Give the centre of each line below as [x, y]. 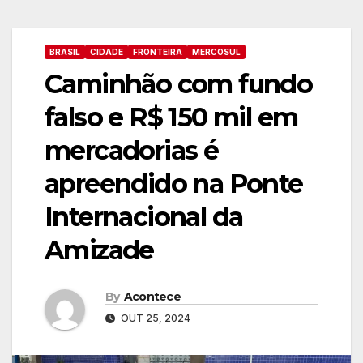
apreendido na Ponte [174, 184]
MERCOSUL [216, 52]
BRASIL [65, 52]
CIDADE [107, 52]
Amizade [99, 250]
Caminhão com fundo [179, 84]
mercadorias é [132, 150]
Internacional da [144, 217]
